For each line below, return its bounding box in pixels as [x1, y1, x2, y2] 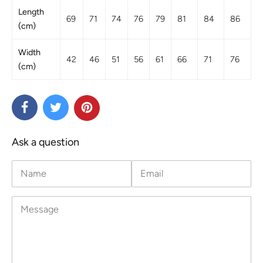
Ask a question [12, 136, 79, 149]
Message [21, 204, 59, 215]
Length [18, 6, 44, 17]
